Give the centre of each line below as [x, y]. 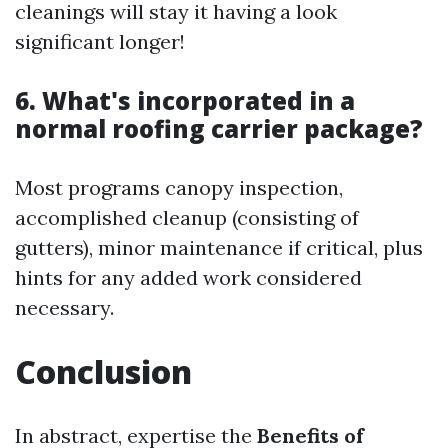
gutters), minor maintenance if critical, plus [219, 247]
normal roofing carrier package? [219, 128]
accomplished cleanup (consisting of [187, 217]
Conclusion [103, 371]
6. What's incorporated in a [185, 100]
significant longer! [100, 41]
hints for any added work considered [188, 277]
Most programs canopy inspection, [179, 187]
